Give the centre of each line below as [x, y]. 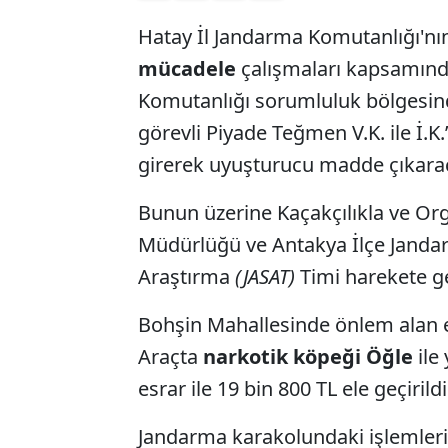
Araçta [170, 356]
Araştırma [184, 276]
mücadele [189, 68]
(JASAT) [262, 276]
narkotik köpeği [282, 356]
